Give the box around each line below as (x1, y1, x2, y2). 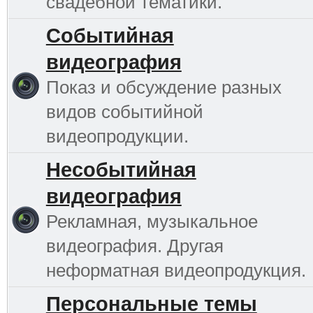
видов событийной (45, 101, 203, 122)
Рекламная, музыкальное (45, 210, 258, 232)
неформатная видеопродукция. (45, 259, 306, 281)
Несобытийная (45, 158, 196, 181)
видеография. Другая (45, 235, 224, 256)
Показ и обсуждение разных (45, 76, 282, 98)
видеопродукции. (45, 125, 189, 147)
